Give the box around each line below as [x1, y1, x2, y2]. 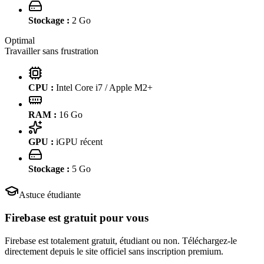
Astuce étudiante [19, 190, 81, 200]
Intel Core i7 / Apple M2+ [56, 82, 153, 93]
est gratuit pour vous [45, 212, 148, 225]
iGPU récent [56, 137, 103, 147]
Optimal [5, 35, 35, 46]
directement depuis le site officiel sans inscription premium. [5, 246, 223, 256]
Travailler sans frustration [5, 46, 98, 57]
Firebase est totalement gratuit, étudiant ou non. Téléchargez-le [5, 235, 237, 246]
